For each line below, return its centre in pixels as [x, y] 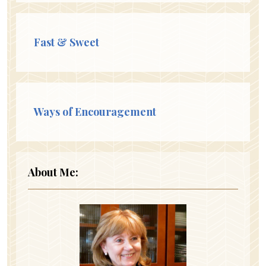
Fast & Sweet [66, 42]
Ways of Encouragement [95, 111]
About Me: [53, 172]
